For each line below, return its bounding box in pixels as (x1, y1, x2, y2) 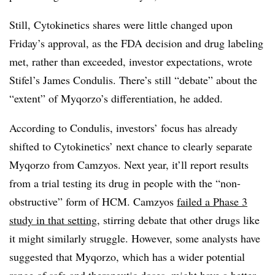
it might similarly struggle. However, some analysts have (9, 230, 260, 246)
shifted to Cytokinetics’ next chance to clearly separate (9, 138, 252, 153)
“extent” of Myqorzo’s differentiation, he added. (9, 90, 223, 106)
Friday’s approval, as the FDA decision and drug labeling (9, 35, 263, 50)
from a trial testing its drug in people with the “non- (9, 175, 241, 190)
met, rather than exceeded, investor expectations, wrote (9, 53, 252, 69)
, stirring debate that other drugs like (97, 212, 260, 227)
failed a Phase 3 (177, 193, 247, 209)
